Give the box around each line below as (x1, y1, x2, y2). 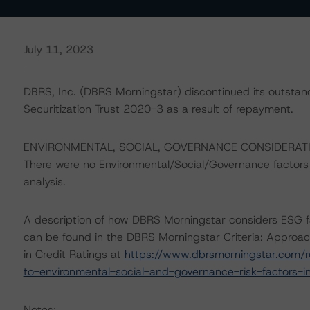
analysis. (23, 174, 66, 189)
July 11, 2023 (23, 42, 93, 57)
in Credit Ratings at (23, 247, 125, 262)
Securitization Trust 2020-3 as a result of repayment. (23, 102, 293, 116)
